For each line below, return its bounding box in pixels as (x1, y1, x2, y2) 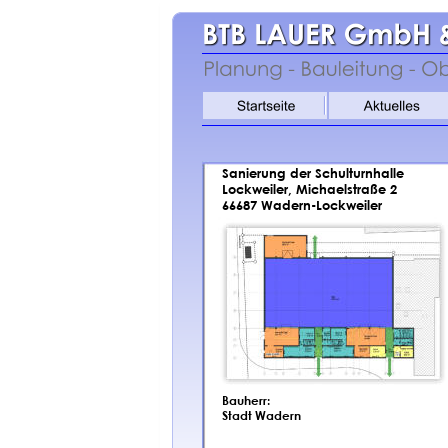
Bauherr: (222, 391, 270, 408)
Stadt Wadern (222, 406, 301, 423)
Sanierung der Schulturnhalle (222, 165, 404, 182)
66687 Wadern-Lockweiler (222, 196, 382, 213)
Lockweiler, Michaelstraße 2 (222, 180, 397, 197)
